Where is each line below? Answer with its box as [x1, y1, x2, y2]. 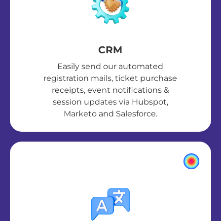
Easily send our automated [57, 62, 164, 72]
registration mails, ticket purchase [43, 74, 178, 83]
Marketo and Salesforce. [63, 109, 157, 119]
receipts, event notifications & [51, 85, 169, 95]
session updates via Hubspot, [52, 97, 168, 107]
